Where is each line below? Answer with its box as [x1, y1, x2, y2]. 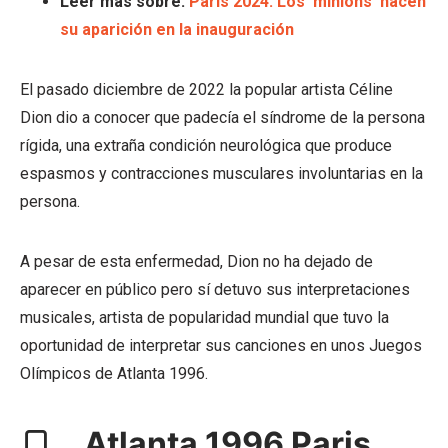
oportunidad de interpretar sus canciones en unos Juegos [20, 335, 422, 355]
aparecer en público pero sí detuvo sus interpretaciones [20, 279, 410, 299]
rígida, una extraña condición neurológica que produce [20, 135, 392, 155]
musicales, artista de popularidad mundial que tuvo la [20, 307, 389, 327]
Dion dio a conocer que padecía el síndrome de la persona [20, 107, 425, 127]
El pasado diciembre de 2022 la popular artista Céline [20, 79, 393, 99]
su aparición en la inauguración [60, 19, 294, 39]
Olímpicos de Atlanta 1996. [20, 363, 208, 383]
